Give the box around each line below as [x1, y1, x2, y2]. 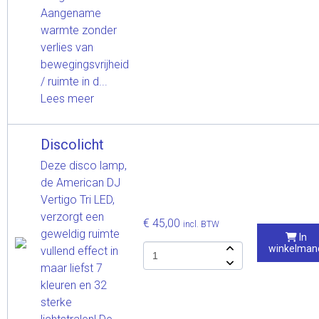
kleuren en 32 [41, 278, 107, 292]
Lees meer [41, 91, 94, 105]
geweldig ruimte [41, 226, 120, 241]
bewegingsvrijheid [41, 57, 129, 71]
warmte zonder [41, 23, 117, 37]
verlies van [41, 40, 93, 54]
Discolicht [41, 135, 104, 153]
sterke [41, 295, 72, 309]
